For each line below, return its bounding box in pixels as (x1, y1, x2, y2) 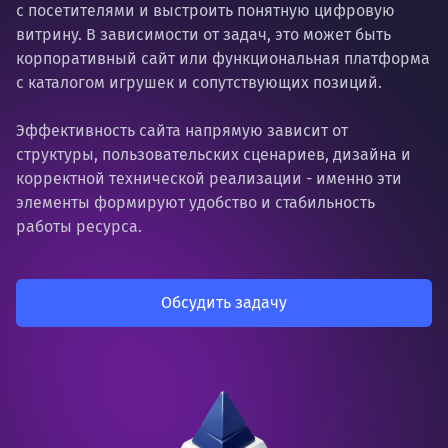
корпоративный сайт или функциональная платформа (16, 49, 430, 68)
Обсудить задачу (161, 293, 287, 312)
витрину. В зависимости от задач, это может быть (16, 25, 391, 44)
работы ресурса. (16, 217, 142, 236)
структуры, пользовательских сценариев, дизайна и (16, 145, 411, 164)
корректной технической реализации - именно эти (16, 169, 402, 188)
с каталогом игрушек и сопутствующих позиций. (16, 73, 382, 92)
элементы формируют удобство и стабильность (16, 193, 375, 212)
